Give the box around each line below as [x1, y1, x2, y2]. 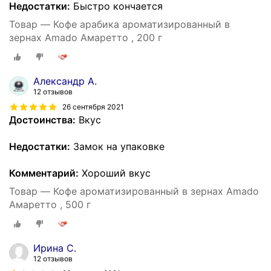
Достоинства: [9, 113, 76, 126]
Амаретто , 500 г [9, 198, 91, 211]
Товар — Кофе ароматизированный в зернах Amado [9, 184, 259, 197]
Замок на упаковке [70, 140, 165, 152]
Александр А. [33, 74, 97, 87]
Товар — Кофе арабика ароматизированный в [9, 18, 230, 31]
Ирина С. [33, 241, 76, 254]
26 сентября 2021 [62, 102, 124, 111]
